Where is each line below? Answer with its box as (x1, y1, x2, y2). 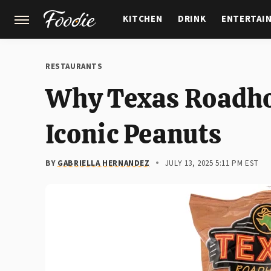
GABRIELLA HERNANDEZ (57, 158, 150, 169)
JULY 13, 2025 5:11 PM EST (165, 158, 259, 169)
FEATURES (191, 50, 237, 63)
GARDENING (123, 50, 175, 63)
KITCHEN (123, 13, 163, 25)
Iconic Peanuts (45, 117, 222, 151)
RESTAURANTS (45, 61, 103, 72)
